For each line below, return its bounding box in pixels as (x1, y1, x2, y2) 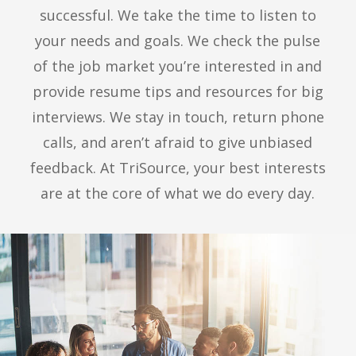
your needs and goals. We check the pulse (35, 31, 321, 50)
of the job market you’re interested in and (33, 56, 323, 75)
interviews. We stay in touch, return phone (31, 107, 324, 126)
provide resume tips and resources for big (32, 82, 323, 101)
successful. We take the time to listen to (39, 6, 316, 25)
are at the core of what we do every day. (41, 184, 315, 203)
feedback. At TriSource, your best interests (29, 158, 326, 177)
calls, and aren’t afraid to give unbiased (43, 133, 313, 152)
